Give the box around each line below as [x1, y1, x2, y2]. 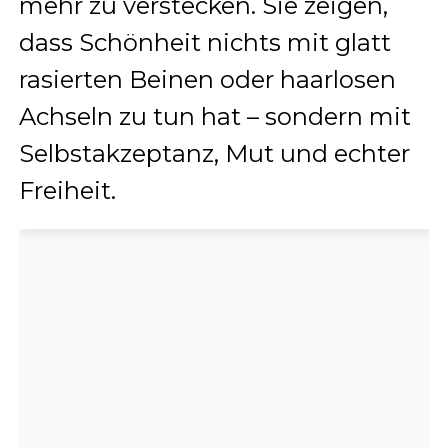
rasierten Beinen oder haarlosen [18, 64, 396, 94]
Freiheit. [18, 175, 116, 205]
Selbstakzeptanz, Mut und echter [18, 138, 410, 168]
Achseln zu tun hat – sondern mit [18, 101, 411, 131]
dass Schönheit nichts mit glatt [18, 27, 391, 57]
